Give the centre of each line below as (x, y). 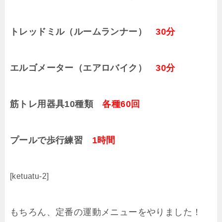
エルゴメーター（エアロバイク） (83, 68)
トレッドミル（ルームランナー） (83, 32)
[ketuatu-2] (29, 176)
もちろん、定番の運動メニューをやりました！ (106, 212)
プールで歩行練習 (51, 140)
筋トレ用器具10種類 (56, 104)
